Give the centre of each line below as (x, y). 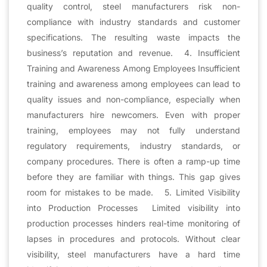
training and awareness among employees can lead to (133, 83)
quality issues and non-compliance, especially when (133, 99)
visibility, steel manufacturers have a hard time (133, 254)
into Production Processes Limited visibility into (133, 207)
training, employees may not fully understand (133, 130)
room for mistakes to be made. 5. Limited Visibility (133, 192)
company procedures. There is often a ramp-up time (133, 161)
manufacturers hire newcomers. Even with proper (133, 114)
